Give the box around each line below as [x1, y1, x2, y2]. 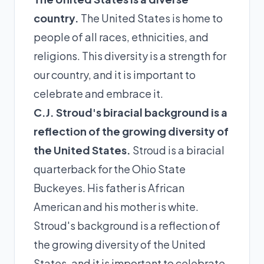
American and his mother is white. [34, 199, 199, 213]
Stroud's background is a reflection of [34, 218, 220, 232]
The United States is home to [79, 11, 223, 25]
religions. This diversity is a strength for [34, 48, 226, 62]
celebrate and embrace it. [34, 86, 163, 100]
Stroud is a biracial [131, 143, 225, 157]
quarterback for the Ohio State [34, 161, 186, 176]
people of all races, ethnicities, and [34, 29, 209, 44]
